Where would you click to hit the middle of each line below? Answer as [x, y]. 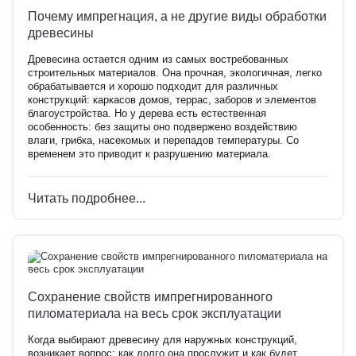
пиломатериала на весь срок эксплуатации [155, 313]
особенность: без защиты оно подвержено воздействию [163, 128]
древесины [61, 33]
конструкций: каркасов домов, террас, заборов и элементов [172, 101]
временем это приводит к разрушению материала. [149, 155]
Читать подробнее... [87, 198]
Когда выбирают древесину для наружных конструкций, [163, 341]
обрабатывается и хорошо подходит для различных [153, 87]
